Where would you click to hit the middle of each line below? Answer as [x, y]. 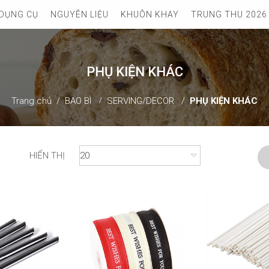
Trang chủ [32, 101]
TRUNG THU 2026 [229, 14]
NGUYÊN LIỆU [80, 14]
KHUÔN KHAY [150, 14]
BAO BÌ [78, 101]
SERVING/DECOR [141, 101]
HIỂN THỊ [47, 156]
